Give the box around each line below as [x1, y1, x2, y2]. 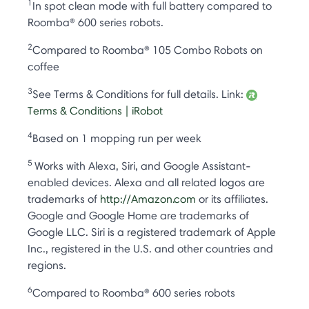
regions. [28, 258, 66, 272]
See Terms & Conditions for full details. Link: [32, 87, 246, 101]
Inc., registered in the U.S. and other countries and [28, 241, 273, 255]
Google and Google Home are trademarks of [28, 208, 249, 222]
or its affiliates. [196, 192, 268, 206]
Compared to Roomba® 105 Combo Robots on [32, 43, 263, 57]
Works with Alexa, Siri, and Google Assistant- [34, 159, 251, 172]
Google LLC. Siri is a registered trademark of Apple [28, 225, 276, 239]
